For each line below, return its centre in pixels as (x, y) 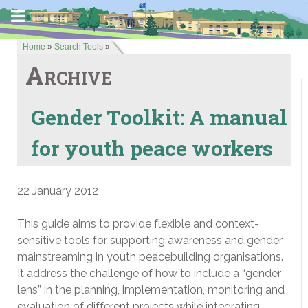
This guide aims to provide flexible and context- (138, 224)
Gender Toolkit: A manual (159, 117)
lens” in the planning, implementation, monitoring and (151, 290)
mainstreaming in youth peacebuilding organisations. (150, 257)
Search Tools (79, 47)
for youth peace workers (152, 148)
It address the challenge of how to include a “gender (149, 273)
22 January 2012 (58, 191)
